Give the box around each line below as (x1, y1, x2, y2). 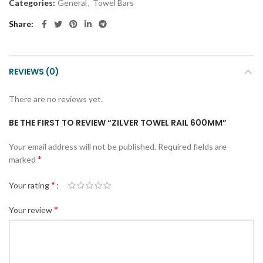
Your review (9, 204, 54, 215)
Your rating (9, 180, 51, 190)
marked (9, 154, 38, 165)
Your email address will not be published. (9, 141, 156, 152)
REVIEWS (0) (9, 66, 59, 78)
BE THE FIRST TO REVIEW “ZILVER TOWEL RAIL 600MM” (9, 117, 227, 129)
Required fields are (158, 141, 227, 152)
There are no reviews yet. (9, 94, 103, 104)
